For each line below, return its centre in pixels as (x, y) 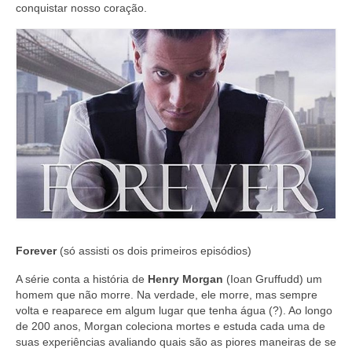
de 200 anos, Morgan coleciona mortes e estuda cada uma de (170, 326)
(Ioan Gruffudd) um (273, 279)
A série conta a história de (82, 279)
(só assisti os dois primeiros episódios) (154, 250)
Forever (36, 250)
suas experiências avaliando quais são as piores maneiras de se (176, 341)
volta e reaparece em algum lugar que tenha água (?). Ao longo (174, 310)
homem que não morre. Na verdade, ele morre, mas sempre (167, 294)
